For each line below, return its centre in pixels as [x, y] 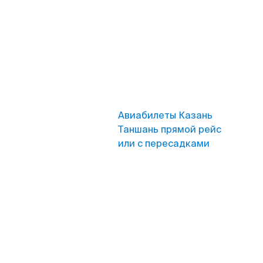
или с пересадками [164, 144]
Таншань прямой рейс [170, 129]
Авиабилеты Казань [165, 115]
